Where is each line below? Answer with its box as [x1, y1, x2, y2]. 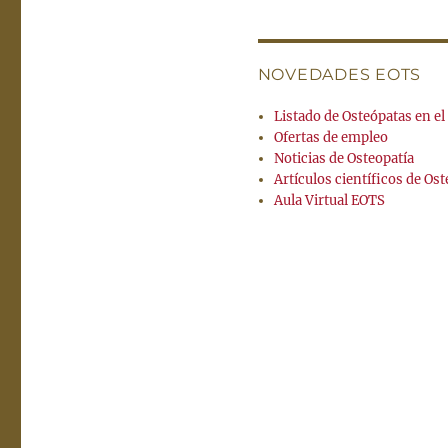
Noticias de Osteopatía [273, 150, 414, 167]
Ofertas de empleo [273, 129, 388, 146]
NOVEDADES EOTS [257, 65, 422, 84]
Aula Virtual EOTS [273, 192, 385, 209]
